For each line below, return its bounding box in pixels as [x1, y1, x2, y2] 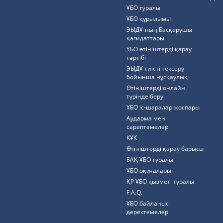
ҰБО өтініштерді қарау [126, 45, 192, 53]
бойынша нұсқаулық [126, 73, 188, 81]
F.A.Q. [126, 188, 142, 197]
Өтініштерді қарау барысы [126, 144, 204, 153]
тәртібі [126, 53, 146, 62]
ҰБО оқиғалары [126, 166, 171, 175]
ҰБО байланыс [126, 199, 169, 208]
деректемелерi [126, 208, 170, 216]
